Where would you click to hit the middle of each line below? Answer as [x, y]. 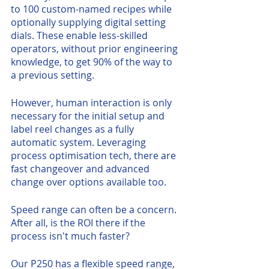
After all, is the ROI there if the [79, 223]
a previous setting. [54, 75]
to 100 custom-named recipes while [92, 9]
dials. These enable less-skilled [80, 35]
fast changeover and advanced [81, 169]
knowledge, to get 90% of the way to [93, 62]
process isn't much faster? [70, 236]
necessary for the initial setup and [89, 116]
